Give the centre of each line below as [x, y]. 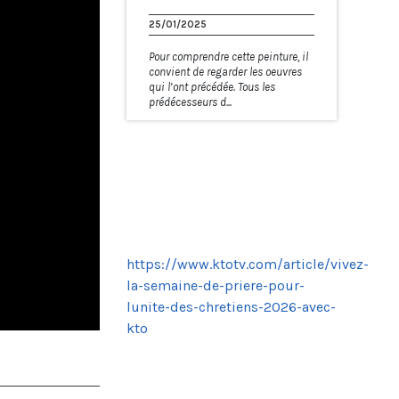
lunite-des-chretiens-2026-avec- [231, 306]
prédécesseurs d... [190, 102]
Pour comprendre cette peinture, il [228, 56]
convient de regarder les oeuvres [225, 71]
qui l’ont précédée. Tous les [212, 86]
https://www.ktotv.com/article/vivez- [247, 264]
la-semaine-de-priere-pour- [215, 285]
